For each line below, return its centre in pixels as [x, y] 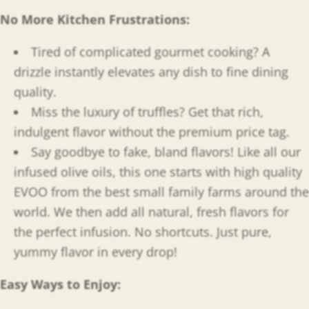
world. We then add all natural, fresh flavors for [151, 211]
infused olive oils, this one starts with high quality [158, 171]
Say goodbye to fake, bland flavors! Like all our [166, 151]
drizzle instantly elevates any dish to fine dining [151, 71]
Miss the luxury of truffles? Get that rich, [147, 111]
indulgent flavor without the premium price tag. [152, 131]
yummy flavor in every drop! [96, 251]
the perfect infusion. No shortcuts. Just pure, [143, 231]
